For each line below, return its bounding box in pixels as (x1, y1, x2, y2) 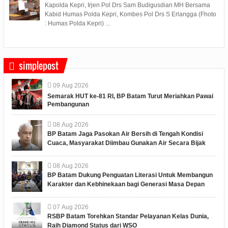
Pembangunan (47, 101, 89, 108)
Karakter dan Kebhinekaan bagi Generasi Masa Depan (47, 181, 205, 188)
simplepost (18, 59, 59, 73)
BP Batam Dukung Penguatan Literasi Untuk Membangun (47, 172, 213, 179)
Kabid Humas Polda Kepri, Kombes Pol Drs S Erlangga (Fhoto (44, 10, 216, 18)
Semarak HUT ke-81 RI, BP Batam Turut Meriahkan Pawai (47, 93, 213, 100)
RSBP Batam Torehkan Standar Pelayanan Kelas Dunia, (47, 213, 209, 220)
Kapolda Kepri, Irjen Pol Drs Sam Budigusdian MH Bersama (44, 1, 210, 9)
